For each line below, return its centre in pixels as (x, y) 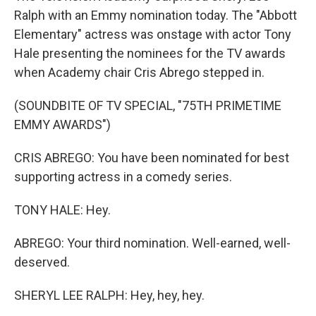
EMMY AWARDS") (62, 124)
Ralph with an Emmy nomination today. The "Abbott (156, 15)
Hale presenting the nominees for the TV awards (150, 53)
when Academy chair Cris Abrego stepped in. (139, 72)
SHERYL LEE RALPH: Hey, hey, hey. (109, 295)
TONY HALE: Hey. (62, 210)
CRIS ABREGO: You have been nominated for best (152, 158)
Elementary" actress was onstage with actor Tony (153, 34)
